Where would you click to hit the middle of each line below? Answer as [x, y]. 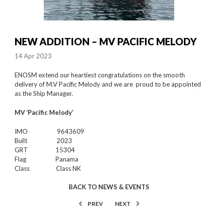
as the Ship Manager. [44, 93]
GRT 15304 [45, 150]
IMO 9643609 [49, 131]
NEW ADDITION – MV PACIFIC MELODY [106, 41]
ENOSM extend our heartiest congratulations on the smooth [100, 75]
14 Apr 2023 [33, 56]
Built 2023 [43, 140]
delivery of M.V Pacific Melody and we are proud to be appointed [108, 84]
